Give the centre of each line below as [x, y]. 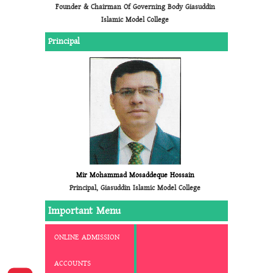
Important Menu [84, 210]
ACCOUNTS [73, 263]
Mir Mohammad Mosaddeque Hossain [135, 175]
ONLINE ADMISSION [87, 237]
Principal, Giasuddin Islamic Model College [135, 188]
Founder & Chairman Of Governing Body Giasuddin [135, 7]
